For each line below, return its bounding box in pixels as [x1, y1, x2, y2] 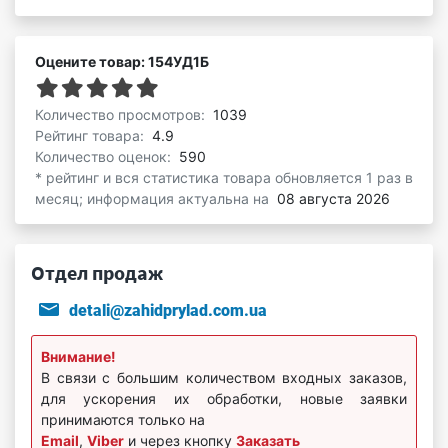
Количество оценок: [35, 147, 175, 165]
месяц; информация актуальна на [35, 189, 273, 207]
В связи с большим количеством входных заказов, [41, 368, 407, 386]
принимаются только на [41, 410, 205, 428]
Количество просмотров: [35, 105, 209, 123]
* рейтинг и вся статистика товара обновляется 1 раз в [35, 168, 413, 186]
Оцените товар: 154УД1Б [35, 52, 209, 70]
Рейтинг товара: [35, 126, 148, 144]
